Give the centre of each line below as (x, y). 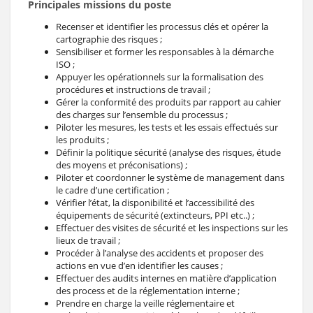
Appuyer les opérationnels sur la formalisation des (160, 77)
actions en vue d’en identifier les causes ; (139, 265)
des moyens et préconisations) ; (122, 165)
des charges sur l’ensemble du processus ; (142, 114)
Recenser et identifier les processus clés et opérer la (162, 26)
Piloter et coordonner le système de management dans (170, 177)
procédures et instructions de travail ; (133, 89)
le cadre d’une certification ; (112, 190)
